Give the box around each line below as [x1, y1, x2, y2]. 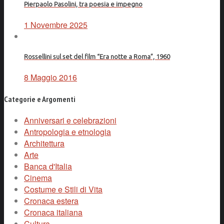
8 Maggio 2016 [24, 71, 77, 83]
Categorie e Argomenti [4, 93, 75, 104]
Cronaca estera [24, 194, 78, 206]
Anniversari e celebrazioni [24, 114, 116, 126]
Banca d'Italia [24, 160, 72, 172]
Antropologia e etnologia [24, 125, 111, 137]
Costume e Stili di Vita [24, 183, 102, 195]
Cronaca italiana [24, 206, 82, 218]
